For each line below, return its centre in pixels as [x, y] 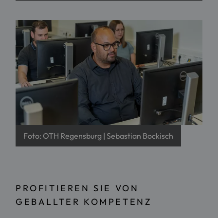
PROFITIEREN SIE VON [77, 188]
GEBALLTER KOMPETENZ [84, 201]
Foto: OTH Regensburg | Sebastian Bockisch [98, 136]
